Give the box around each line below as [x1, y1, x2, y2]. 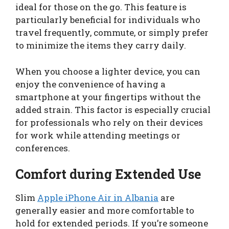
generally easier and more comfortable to [15, 204, 194, 217]
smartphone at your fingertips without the [15, 90, 200, 103]
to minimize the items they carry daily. [15, 39, 186, 52]
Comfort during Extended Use [15, 166, 201, 183]
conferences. [15, 142, 70, 154]
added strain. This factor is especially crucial [15, 103, 211, 116]
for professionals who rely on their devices [15, 116, 203, 128]
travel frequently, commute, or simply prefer [15, 27, 209, 39]
